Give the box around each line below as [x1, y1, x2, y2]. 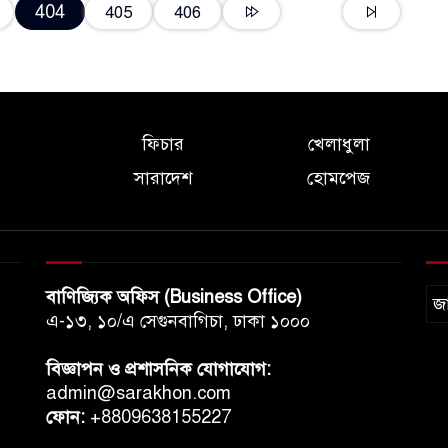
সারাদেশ [134, 167, 193, 189]
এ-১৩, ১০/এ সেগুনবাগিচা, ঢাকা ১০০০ [46, 310, 310, 332]
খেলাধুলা [307, 133, 370, 155]
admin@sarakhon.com [46, 382, 231, 404]
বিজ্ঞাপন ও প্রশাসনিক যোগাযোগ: [46, 358, 271, 380]
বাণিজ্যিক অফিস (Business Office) [46, 286, 302, 308]
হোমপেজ [307, 167, 371, 189]
